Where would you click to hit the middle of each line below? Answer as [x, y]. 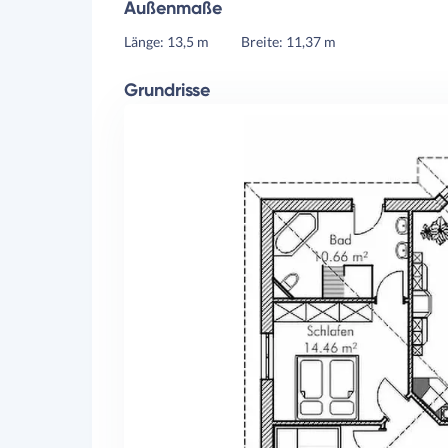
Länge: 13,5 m [166, 41]
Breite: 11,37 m [288, 41]
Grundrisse [167, 90]
